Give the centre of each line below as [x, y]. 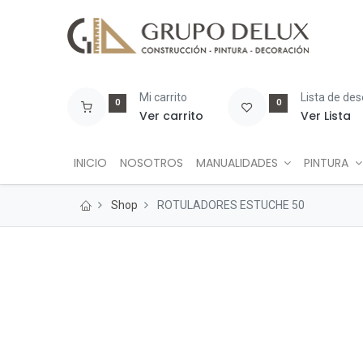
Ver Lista [326, 116]
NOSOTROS [151, 163]
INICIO [90, 163]
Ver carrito [172, 116]
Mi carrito [164, 97]
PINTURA [327, 163]
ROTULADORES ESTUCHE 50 [231, 205]
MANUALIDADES [237, 163]
